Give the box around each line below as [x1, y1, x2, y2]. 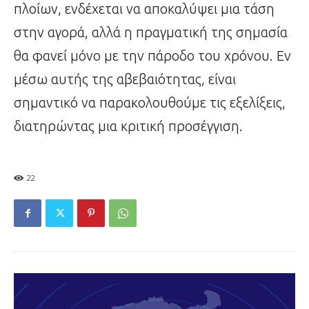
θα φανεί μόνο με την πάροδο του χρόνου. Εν [14, 48, 291, 64]
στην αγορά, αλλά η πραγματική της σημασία [14, 24, 288, 41]
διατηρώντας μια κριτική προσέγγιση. [14, 118, 243, 134]
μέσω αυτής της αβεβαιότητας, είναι [14, 71, 236, 88]
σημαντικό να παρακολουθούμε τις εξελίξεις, [14, 94, 286, 111]
